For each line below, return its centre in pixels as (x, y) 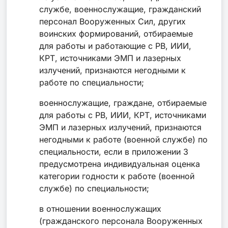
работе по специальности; (92, 82)
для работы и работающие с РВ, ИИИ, (115, 46)
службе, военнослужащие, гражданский (120, 9)
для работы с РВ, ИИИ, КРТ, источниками (123, 115)
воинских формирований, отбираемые (116, 33)
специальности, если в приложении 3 (114, 151)
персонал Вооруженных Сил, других (112, 21)
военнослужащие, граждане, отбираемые (123, 103)
